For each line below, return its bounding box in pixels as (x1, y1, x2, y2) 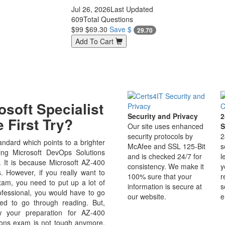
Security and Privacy (128, 111, 198, 121)
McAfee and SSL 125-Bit (128, 141, 205, 151)
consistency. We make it (128, 161, 204, 171)
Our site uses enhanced (128, 121, 203, 131)
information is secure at (128, 181, 202, 191)
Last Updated (110, 4, 153, 14)
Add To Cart (75, 36, 116, 47)
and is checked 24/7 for (128, 151, 202, 161)
